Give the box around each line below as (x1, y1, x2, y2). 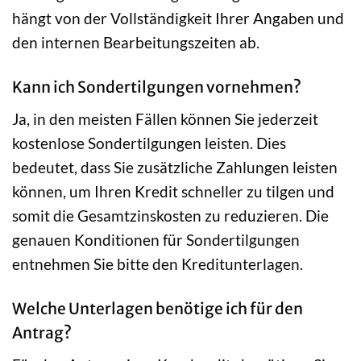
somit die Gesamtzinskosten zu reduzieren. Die (12, 206, 329, 226)
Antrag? (12, 322, 72, 342)
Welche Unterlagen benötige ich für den (12, 298, 303, 318)
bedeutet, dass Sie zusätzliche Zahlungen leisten (12, 158, 338, 177)
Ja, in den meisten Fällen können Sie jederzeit (12, 110, 318, 129)
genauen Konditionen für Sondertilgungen (12, 230, 300, 250)
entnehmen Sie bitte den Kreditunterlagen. (12, 255, 303, 274)
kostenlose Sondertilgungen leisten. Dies (12, 134, 286, 153)
